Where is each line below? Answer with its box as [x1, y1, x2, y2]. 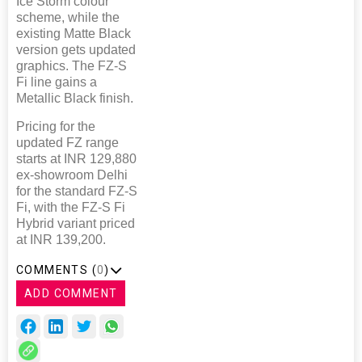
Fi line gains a [16, 75, 97, 90]
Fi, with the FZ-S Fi [16, 200, 125, 215]
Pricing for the [16, 120, 95, 134]
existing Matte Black [16, 27, 131, 41]
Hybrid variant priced [16, 217, 135, 231]
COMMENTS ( [16, 263, 97, 277]
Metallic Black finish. [16, 91, 133, 106]
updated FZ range [16, 136, 119, 150]
